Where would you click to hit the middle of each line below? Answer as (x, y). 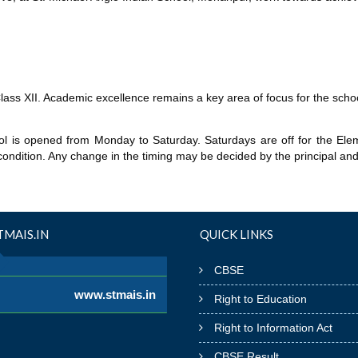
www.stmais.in (115, 294)
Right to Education (261, 298)
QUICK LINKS (236, 234)
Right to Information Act (273, 327)
